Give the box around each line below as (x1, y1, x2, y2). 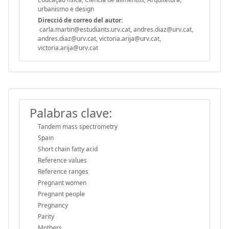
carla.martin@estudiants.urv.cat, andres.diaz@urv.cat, (38, 25, 193, 34)
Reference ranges (38, 167, 88, 176)
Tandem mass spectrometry (38, 122, 118, 131)
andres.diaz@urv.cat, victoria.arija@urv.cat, (38, 34, 161, 43)
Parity (38, 212, 54, 221)
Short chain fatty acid (38, 144, 98, 153)
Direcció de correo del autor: (38, 15, 123, 25)
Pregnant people (38, 189, 85, 198)
